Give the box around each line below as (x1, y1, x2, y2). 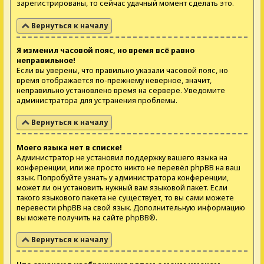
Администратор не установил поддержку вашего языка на (16, 152, 227, 163)
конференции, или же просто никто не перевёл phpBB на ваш (16, 162, 240, 173)
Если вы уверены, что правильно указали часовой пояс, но (16, 65, 228, 75)
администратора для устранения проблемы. (16, 95, 177, 105)
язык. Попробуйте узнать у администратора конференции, (16, 172, 229, 183)
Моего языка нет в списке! (16, 142, 122, 153)
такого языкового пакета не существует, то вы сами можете (16, 192, 234, 203)
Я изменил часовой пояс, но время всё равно (16, 45, 194, 55)
